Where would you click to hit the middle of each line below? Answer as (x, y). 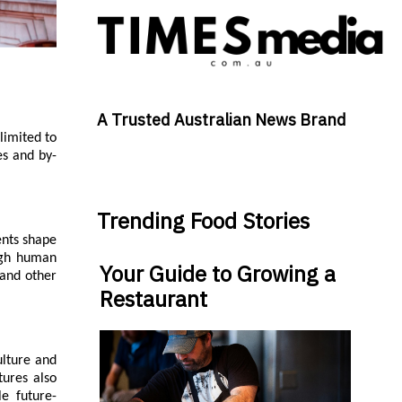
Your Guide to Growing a (217, 274)
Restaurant (153, 299)
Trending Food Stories (203, 221)
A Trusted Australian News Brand (221, 120)
